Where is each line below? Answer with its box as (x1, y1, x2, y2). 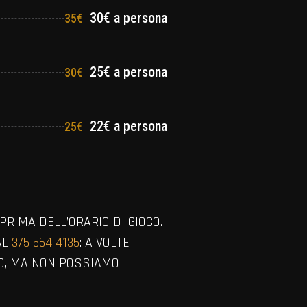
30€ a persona (86, 10, 167, 27)
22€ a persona (86, 118, 167, 135)
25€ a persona (86, 64, 167, 81)
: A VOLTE (79, 233, 130, 251)
